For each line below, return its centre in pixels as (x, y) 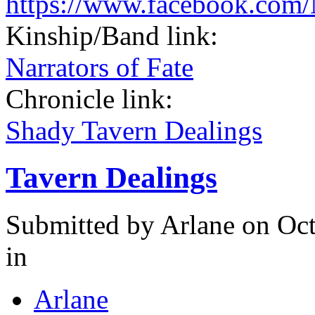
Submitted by (83, 225)
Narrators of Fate (99, 67)
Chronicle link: (93, 99)
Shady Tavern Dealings (134, 131)
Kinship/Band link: (115, 36)
